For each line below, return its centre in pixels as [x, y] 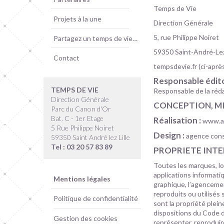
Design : [169, 135]
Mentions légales [82, 179]
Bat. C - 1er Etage [77, 118]
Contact [66, 58]
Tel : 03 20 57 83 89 [82, 147]
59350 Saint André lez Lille [90, 137]
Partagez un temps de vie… [95, 38]
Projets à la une [77, 19]
